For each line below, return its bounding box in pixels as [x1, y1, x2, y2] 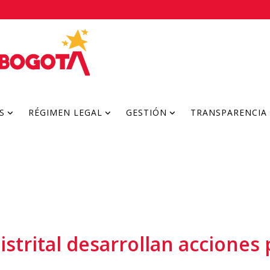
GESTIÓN [126, 107, 167, 118]
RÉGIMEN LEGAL [28, 107, 102, 118]
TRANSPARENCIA [190, 107, 267, 118]
